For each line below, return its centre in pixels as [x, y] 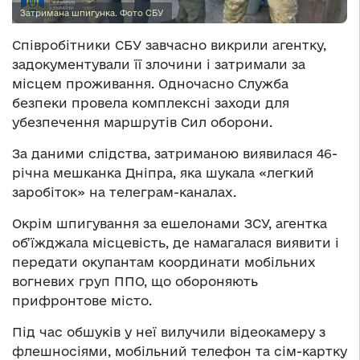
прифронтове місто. [82, 301]
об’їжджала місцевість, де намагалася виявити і [176, 243]
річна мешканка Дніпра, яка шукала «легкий [163, 173]
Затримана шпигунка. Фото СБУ [92, 13]
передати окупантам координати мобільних [164, 262]
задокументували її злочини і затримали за [159, 65]
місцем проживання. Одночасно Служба [150, 84]
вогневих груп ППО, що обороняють [135, 282]
